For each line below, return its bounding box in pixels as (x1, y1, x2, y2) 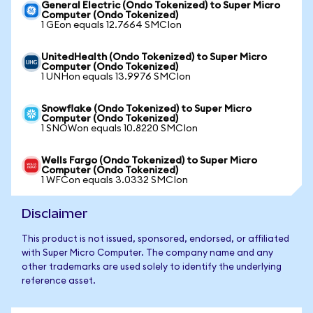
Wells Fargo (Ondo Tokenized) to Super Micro (41, 156, 257, 166)
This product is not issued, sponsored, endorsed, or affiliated (22, 235, 289, 244)
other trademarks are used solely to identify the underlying (22, 263, 282, 272)
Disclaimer (22, 206, 88, 221)
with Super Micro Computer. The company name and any (22, 249, 273, 258)
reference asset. (22, 277, 96, 286)
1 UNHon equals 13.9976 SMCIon (41, 72, 191, 82)
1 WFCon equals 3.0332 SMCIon (41, 175, 188, 185)
